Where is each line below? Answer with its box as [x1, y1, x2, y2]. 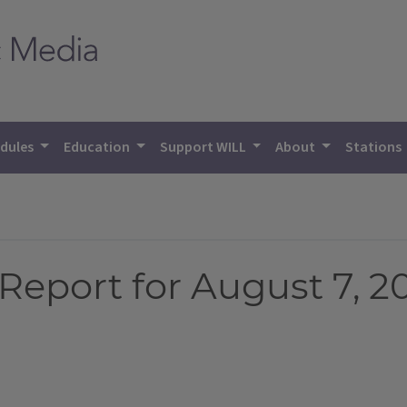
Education [64, 137, 134, 157]
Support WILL [159, 137, 249, 157]
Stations [345, 137, 405, 157]
